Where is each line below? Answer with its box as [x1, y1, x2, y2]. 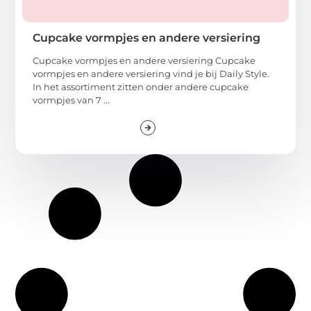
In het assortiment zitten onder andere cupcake [33, 81, 249, 92]
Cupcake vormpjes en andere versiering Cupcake [33, 54, 256, 66]
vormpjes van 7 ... [33, 94, 110, 106]
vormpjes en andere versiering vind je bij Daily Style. [33, 67, 270, 79]
